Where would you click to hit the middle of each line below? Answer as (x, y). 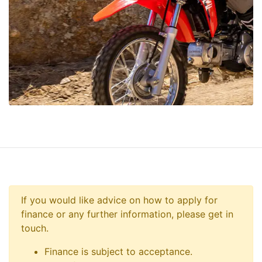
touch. (35, 228)
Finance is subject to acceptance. (118, 251)
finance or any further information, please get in (127, 214)
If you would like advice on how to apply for (119, 200)
